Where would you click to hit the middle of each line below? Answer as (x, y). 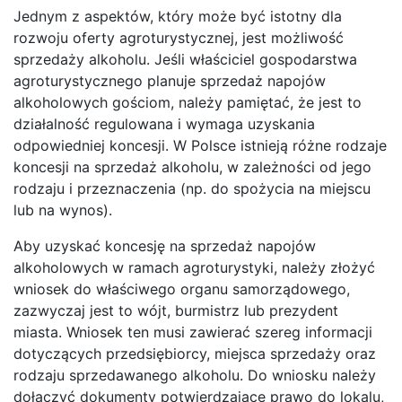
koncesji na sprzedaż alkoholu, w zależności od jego (192, 166)
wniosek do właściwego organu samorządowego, (182, 288)
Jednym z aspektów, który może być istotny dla (178, 16)
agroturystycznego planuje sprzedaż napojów (170, 80)
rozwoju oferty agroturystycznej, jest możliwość (179, 37)
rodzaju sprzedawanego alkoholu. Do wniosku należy (195, 375)
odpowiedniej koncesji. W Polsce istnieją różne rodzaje (200, 145)
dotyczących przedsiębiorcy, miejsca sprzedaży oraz (195, 353)
